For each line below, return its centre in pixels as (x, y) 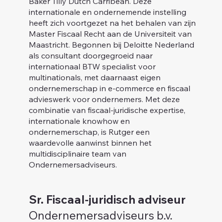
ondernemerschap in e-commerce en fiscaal (109, 88)
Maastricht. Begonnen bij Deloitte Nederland (111, 44)
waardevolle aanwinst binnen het (90, 142)
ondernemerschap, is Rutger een (89, 132)
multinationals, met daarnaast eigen (94, 77)
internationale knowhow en (79, 121)
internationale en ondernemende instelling (107, 12)
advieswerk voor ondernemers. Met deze (104, 99)
